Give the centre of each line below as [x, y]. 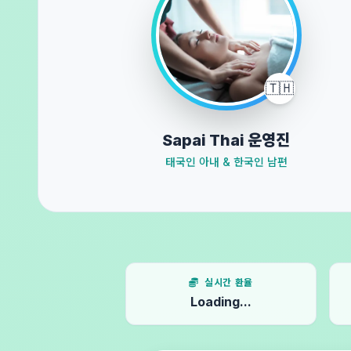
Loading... [221, 302]
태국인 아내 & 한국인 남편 [226, 162]
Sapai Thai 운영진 [226, 140]
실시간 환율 [229, 282]
